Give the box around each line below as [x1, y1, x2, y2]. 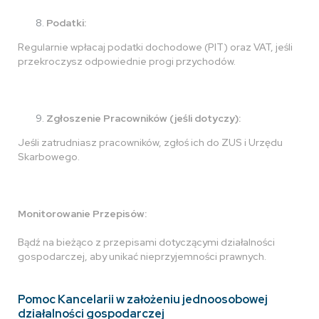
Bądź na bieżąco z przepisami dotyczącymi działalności [18, 236, 275, 249]
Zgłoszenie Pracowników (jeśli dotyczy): [46, 112, 241, 125]
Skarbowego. [18, 150, 80, 163]
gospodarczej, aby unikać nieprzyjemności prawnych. [18, 250, 266, 263]
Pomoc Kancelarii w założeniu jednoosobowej [18, 291, 268, 307]
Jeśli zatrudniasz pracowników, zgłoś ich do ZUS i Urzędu [18, 136, 283, 149]
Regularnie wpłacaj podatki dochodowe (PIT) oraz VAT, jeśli [18, 41, 293, 53]
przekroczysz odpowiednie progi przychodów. [18, 55, 236, 68]
